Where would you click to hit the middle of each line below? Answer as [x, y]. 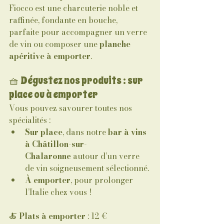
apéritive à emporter [50, 56]
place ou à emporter [53, 95]
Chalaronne [48, 156]
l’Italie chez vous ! [58, 192]
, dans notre [85, 132]
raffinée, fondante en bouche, [64, 20]
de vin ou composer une [54, 44]
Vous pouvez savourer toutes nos [71, 108]
